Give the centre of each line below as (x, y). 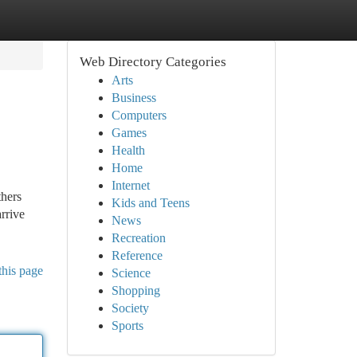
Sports (127, 326)
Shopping (135, 290)
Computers (139, 115)
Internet (130, 185)
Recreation (138, 238)
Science (131, 273)
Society (130, 308)
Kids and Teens (150, 203)
